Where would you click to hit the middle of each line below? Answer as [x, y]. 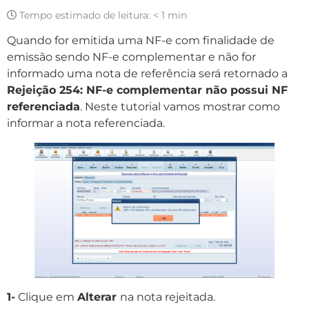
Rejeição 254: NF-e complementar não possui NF [147, 90]
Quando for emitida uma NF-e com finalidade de [141, 41]
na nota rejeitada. [168, 297]
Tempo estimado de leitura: [85, 15]
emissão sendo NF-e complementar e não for [131, 57]
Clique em [46, 297]
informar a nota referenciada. [86, 123]
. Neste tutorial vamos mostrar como [180, 107]
